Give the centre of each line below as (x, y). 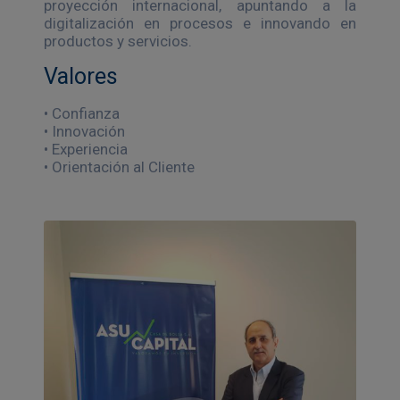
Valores (81, 76)
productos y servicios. (118, 41)
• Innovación (84, 131)
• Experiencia (86, 149)
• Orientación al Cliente (119, 167)
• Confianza (82, 113)
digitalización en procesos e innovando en (200, 23)
